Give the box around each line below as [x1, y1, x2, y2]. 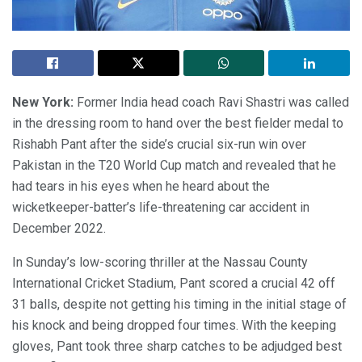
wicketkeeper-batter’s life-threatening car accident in [12, 199, 309, 215]
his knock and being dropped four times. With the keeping [12, 317, 336, 333]
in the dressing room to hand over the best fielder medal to [12, 115, 343, 131]
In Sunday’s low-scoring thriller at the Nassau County [12, 254, 308, 270]
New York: [12, 94, 77, 110]
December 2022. [12, 220, 106, 236]
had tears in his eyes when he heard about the [12, 178, 270, 194]
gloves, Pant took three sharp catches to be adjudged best [12, 338, 342, 354]
